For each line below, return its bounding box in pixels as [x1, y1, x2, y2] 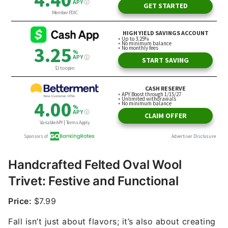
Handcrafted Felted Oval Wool [8, 157, 182, 172]
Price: [8, 196, 34, 206]
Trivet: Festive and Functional [8, 174, 179, 188]
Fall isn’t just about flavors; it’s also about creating [8, 216, 216, 226]
